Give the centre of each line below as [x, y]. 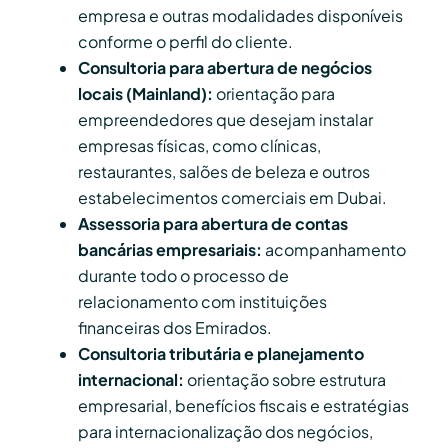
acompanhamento [334, 250]
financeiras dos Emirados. [175, 328]
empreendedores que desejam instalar [225, 120]
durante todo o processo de [183, 276]
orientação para [274, 94]
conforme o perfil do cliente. [185, 42]
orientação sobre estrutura [285, 380]
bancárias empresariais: [170, 250]
